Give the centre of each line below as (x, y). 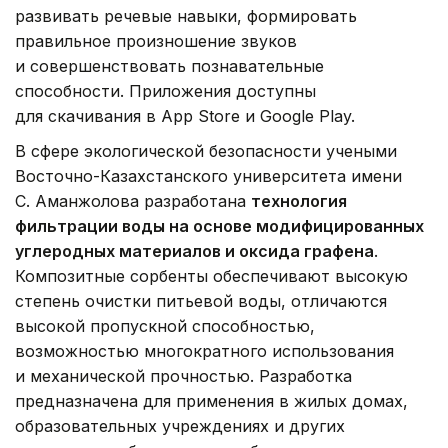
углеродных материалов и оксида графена (194, 250)
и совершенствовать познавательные (169, 65)
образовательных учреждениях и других (180, 425)
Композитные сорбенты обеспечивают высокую (211, 275)
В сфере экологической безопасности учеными (206, 150)
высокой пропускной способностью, (165, 325)
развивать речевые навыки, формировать (186, 15)
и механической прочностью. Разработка (183, 375)
